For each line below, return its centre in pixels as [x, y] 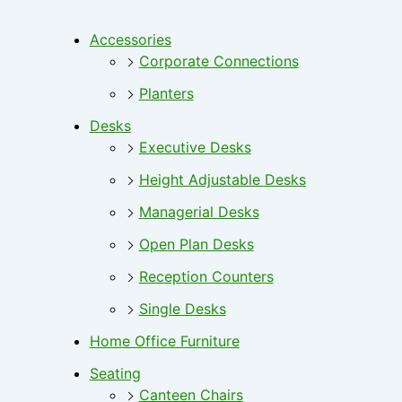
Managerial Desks [199, 212]
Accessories [130, 40]
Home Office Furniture [164, 341]
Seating [115, 374]
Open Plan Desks [196, 245]
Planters [166, 94]
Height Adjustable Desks [222, 180]
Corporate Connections [218, 61]
